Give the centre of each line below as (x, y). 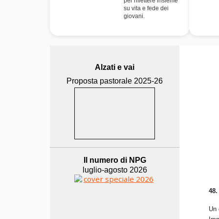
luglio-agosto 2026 (115, 170)
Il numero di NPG (115, 160)
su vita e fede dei (146, 8)
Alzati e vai (115, 67)
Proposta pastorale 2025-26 (115, 81)
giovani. (134, 16)
